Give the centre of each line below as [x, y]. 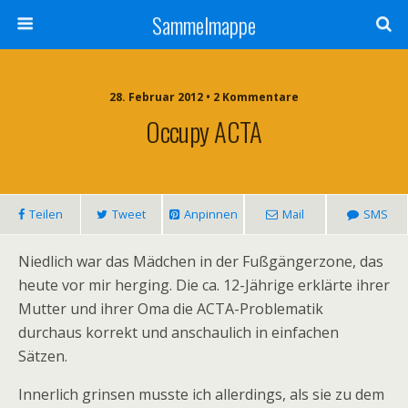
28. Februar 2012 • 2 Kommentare [204, 97]
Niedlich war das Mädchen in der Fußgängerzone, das [201, 261]
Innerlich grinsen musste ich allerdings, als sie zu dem [201, 394]
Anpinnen [210, 214]
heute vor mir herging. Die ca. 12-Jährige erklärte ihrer [204, 285]
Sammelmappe [204, 25]
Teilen [46, 214]
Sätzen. [43, 356]
